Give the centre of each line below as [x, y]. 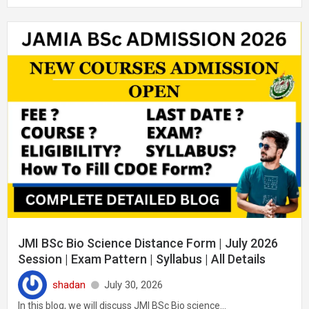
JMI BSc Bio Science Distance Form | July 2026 [148, 243]
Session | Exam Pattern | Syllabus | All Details [142, 259]
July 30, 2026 [133, 285]
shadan [69, 285]
